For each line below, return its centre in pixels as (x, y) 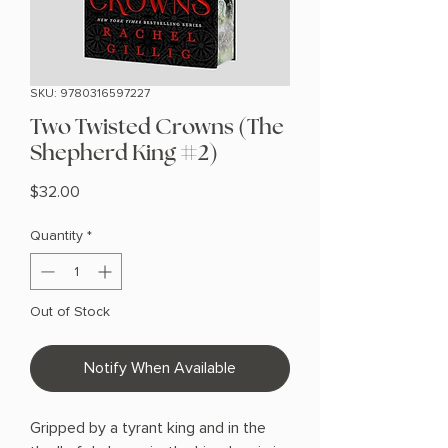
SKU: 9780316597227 (90, 94)
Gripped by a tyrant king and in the (148, 428)
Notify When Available (160, 368)
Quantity (56, 236)
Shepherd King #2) (124, 153)
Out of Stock (70, 312)
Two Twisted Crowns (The (157, 127)
